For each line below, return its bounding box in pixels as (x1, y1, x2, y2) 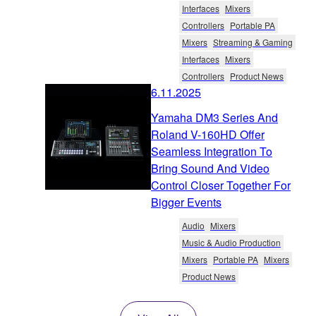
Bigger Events (151, 194, 221, 211)
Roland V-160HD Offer (151, 126, 265, 143)
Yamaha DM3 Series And (151, 109, 278, 126)
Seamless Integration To (151, 143, 272, 160)
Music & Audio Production (182, 236, 281, 249)
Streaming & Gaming (213, 36, 293, 49)
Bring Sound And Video (151, 160, 269, 177)
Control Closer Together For (151, 177, 291, 194)
